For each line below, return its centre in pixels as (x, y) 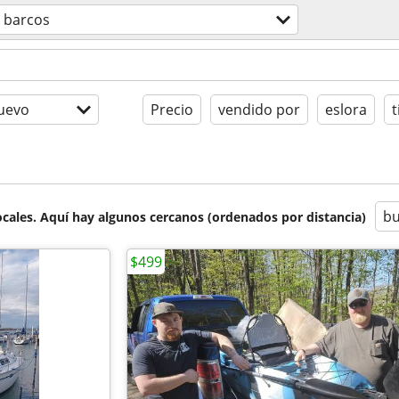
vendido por (259, 110)
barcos (27, 20)
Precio (171, 110)
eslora (346, 110)
